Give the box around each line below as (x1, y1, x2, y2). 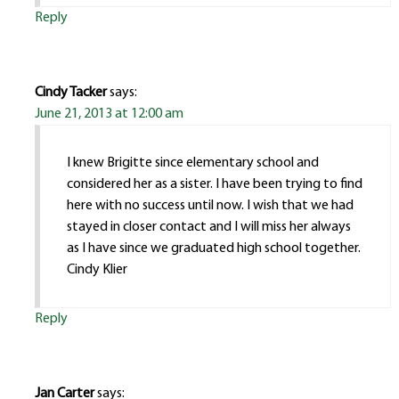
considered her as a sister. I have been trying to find (66, 177, 362, 192)
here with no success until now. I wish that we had (66, 199, 354, 214)
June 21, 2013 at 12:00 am (34, 107, 183, 122)
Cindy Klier (66, 263, 127, 278)
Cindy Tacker (34, 85, 107, 101)
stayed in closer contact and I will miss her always (66, 220, 351, 235)
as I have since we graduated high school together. (66, 241, 361, 256)
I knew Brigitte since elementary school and (66, 156, 319, 171)
